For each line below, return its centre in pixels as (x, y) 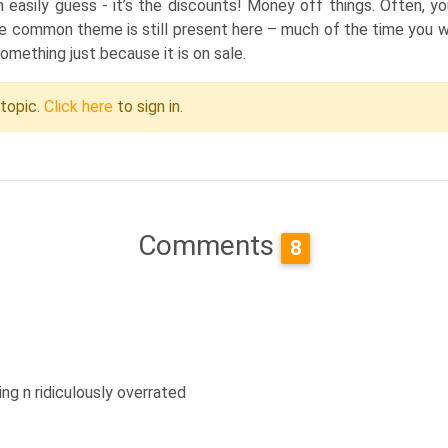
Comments (210, 245)
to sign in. (148, 106)
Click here (78, 106)
